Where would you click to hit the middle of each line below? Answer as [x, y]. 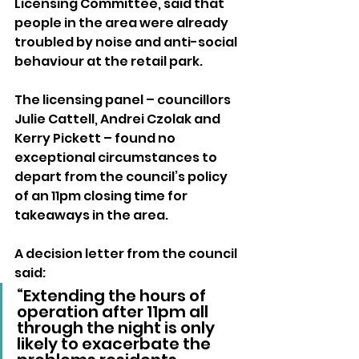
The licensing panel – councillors [124, 100]
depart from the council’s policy [122, 177]
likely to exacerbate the [115, 344]
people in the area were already [123, 23]
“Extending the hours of [113, 296]
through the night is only [117, 328]
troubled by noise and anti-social [127, 42]
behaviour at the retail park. [109, 62]
